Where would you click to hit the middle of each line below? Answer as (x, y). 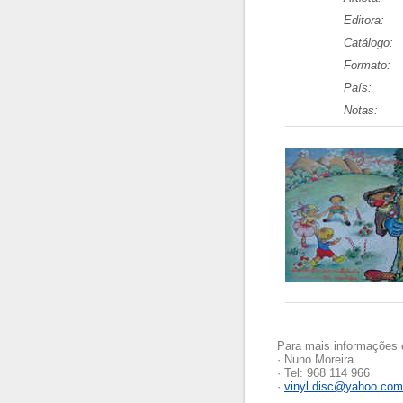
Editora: (364, 20)
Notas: (361, 110)
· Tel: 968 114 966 (323, 373)
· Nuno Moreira (315, 359)
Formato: (367, 65)
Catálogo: (368, 43)
